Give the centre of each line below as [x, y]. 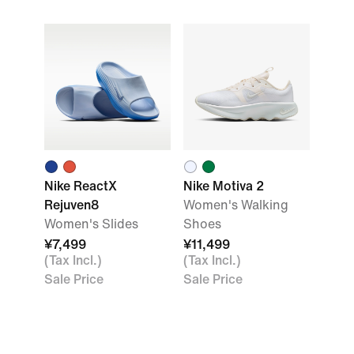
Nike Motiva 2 [224, 186]
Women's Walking [236, 205]
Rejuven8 [72, 205]
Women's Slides [91, 224]
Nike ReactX [81, 186]
